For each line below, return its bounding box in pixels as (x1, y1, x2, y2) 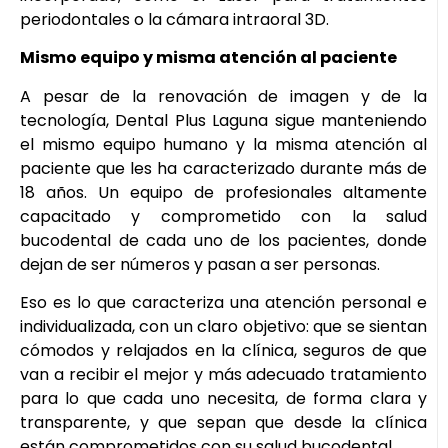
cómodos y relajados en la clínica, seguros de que (20, 338, 427, 362)
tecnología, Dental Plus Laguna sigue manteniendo (20, 108, 427, 132)
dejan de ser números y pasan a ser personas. (20, 252, 380, 276)
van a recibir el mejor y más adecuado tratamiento (20, 362, 427, 386)
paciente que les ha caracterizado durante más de (20, 156, 427, 180)
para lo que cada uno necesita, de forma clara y (20, 386, 427, 410)
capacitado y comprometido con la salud (20, 204, 427, 228)
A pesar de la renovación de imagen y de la (20, 84, 427, 108)
